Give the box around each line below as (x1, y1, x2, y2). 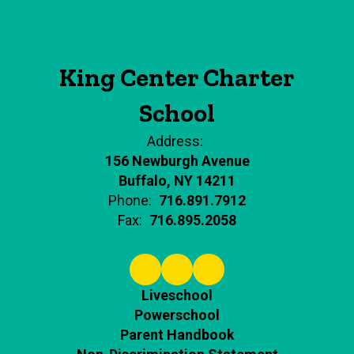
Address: (147, 133, 203, 149)
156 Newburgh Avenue (104, 153, 250, 169)
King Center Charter (59, 62, 295, 92)
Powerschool (134, 307, 220, 323)
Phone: (108, 192, 152, 209)
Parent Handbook (119, 326, 235, 343)
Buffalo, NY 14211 (119, 172, 235, 189)
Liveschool (141, 287, 213, 303)
